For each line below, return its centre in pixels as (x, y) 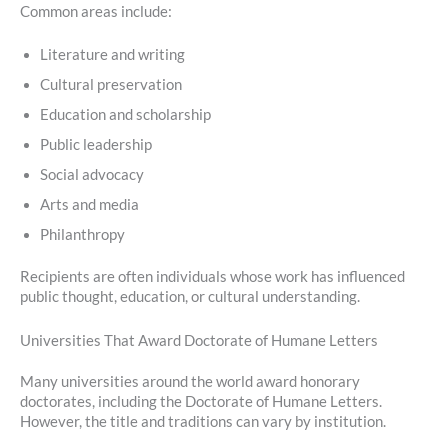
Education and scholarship (125, 115)
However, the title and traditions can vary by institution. (203, 422)
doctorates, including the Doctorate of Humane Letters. (201, 402)
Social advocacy (92, 175)
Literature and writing (112, 55)
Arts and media (89, 205)
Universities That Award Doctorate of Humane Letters (199, 340)
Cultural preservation (111, 85)
